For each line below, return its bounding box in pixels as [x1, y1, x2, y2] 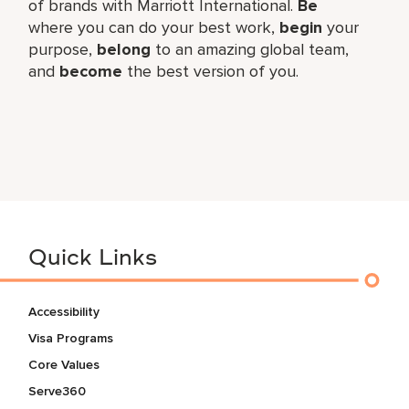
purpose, [28, 38, 98, 59]
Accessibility [28, 303, 100, 320]
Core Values [28, 356, 100, 372]
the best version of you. [122, 60, 299, 81]
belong [97, 38, 152, 59]
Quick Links [28, 247, 158, 270]
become [59, 60, 123, 81]
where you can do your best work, [28, 16, 280, 37]
